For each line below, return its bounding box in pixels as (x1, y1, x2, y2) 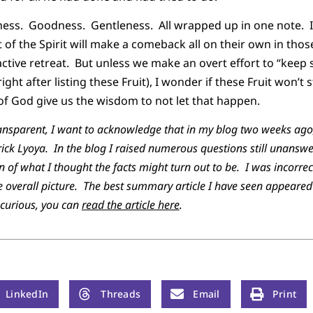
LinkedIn (6, 287, 49, 301)
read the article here (81, 197, 180, 213)
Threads (101, 287, 141, 301)
